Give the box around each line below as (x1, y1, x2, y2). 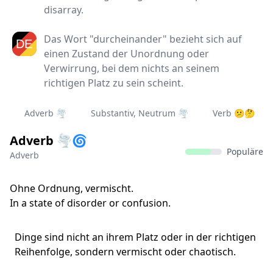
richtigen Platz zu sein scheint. (44, 76, 183, 90)
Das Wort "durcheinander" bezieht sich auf (44, 32, 242, 46)
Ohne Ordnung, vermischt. (10, 182, 133, 195)
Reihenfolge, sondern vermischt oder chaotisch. (15, 245, 236, 258)
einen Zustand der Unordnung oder (44, 47, 209, 60)
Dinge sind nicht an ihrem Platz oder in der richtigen (15, 230, 256, 244)
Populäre (227, 146, 263, 157)
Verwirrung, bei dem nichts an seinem (44, 62, 219, 75)
